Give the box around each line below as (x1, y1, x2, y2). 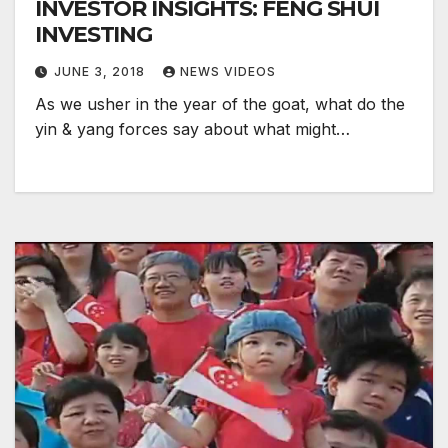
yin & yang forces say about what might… (35, 119, 350, 140)
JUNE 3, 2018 (54, 64, 149, 80)
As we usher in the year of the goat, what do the (35, 94, 405, 115)
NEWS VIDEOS (180, 64, 276, 80)
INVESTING (35, 21, 153, 49)
